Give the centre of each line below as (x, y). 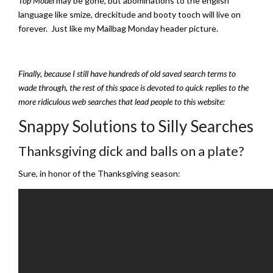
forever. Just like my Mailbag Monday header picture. (118, 28)
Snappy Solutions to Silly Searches (136, 126)
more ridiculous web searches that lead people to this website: (122, 101)
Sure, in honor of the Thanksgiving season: (99, 173)
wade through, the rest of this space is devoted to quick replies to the (133, 87)
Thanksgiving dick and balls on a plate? (131, 151)
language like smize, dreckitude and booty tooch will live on (129, 14)
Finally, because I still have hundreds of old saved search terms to (127, 73)
